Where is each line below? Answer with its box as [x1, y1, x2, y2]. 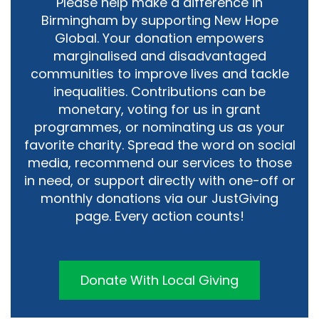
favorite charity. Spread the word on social [23, 136, 296, 155]
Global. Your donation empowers [55, 29, 264, 48]
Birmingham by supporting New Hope [41, 11, 278, 30]
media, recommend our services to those [27, 154, 292, 172]
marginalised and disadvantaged [53, 47, 266, 66]
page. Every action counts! [75, 207, 244, 226]
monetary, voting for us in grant [58, 100, 261, 119]
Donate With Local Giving [80, 271, 239, 290]
